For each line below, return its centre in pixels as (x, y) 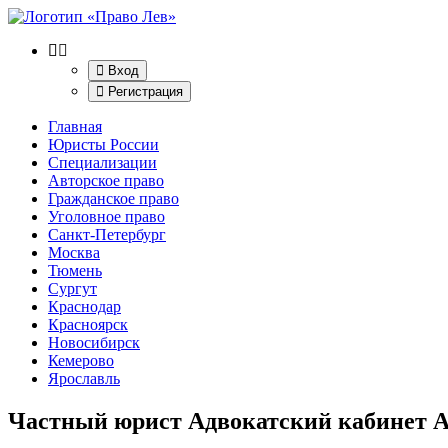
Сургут (72, 288)
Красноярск (88, 324)
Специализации (102, 162)
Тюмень (75, 270)
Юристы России (103, 144)
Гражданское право (113, 198)
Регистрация (143, 91)
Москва (74, 252)
